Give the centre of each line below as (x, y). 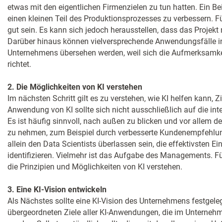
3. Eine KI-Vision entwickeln (57, 190)
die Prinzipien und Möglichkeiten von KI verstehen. (95, 167)
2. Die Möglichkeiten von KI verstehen (75, 87)
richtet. (19, 64)
